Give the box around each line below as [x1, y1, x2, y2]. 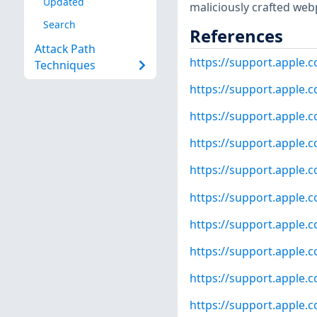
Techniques [34, 57, 96, 74]
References [189, 24, 283, 47]
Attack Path [34, 41, 96, 57]
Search [42, 17, 76, 31]
